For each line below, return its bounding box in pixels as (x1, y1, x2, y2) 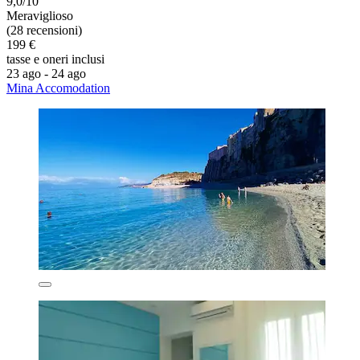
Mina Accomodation (6, 80, 110, 95)
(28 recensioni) (6, 22, 82, 37)
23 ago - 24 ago (6, 66, 86, 80)
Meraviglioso (6, 8, 73, 22)
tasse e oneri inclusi (6, 51, 104, 66)
